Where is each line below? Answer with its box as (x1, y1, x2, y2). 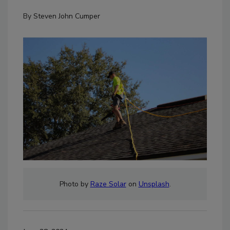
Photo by (59, 179, 90, 189)
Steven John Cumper (33, 11, 100, 22)
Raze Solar (90, 179, 126, 189)
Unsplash (138, 179, 169, 189)
